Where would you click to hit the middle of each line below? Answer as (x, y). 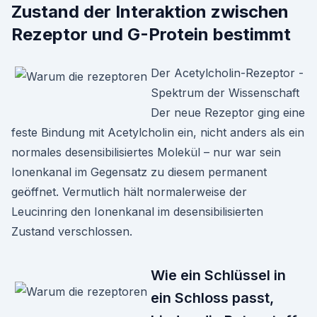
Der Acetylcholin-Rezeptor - (227, 73)
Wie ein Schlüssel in (218, 275)
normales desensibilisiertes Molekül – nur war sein (146, 152)
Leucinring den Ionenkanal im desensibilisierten (137, 212)
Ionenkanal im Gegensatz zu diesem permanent (139, 172)
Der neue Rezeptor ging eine (228, 113)
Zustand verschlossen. (72, 231)
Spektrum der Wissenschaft (225, 93)
